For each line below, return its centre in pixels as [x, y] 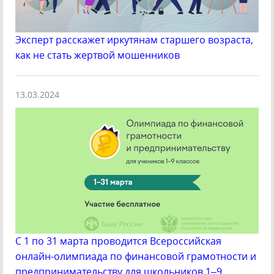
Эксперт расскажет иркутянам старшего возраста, [134, 40]
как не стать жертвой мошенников [98, 55]
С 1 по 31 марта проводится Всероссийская [118, 241]
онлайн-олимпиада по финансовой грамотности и [136, 257]
